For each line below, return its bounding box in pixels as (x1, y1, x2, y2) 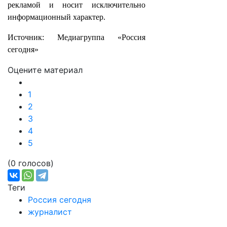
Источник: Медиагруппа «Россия (8, 33, 145, 42)
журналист (28, 207, 72, 217)
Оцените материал (8, 65, 83, 75)
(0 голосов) (8, 158, 54, 168)
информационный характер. (8, 13, 105, 21)
